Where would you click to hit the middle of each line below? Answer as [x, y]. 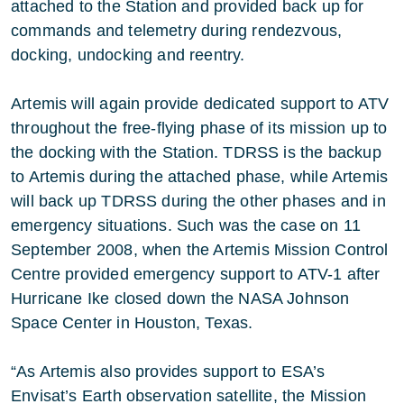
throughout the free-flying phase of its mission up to [199, 128]
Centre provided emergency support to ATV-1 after [196, 274]
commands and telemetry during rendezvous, [177, 31]
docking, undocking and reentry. [128, 55]
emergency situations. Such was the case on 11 [186, 225]
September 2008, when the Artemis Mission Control [200, 250]
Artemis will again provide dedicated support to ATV [200, 104]
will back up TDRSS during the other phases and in [198, 201]
